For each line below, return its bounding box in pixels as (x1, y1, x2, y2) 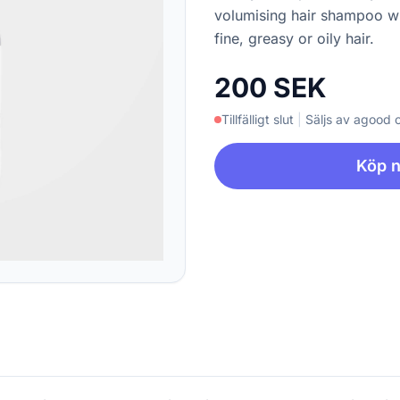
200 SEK (214, 71, 327, 104)
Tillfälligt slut (221, 112, 294, 127)
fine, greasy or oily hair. (214, 29, 374, 47)
